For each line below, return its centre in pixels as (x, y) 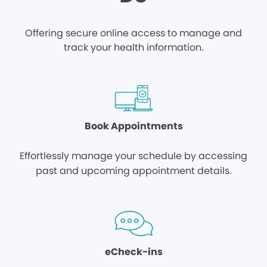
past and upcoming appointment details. (133, 171)
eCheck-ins (133, 252)
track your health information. (133, 47)
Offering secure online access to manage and (133, 33)
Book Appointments (133, 126)
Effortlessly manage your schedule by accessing (133, 156)
